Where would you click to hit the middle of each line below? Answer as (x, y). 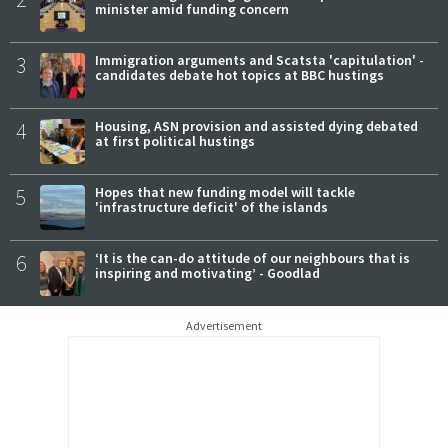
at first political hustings (175, 140)
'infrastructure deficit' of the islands (211, 206)
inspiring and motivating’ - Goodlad (207, 272)
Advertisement (224, 325)
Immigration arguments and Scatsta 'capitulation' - (259, 59)
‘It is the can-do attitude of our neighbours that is (252, 257)
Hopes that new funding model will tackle (225, 191)
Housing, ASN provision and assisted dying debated (256, 125)
